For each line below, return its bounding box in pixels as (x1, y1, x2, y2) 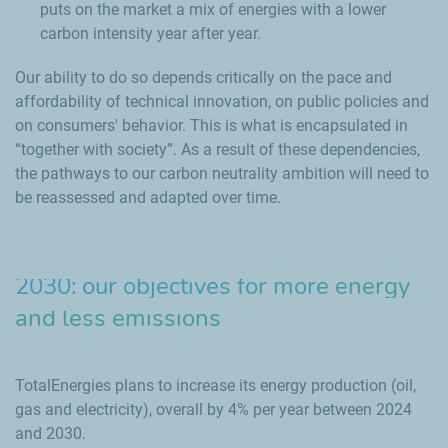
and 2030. (15, 424, 86, 443)
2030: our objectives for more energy (15, 270, 410, 302)
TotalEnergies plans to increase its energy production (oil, (15, 376, 416, 395)
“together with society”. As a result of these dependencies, (15, 140, 420, 159)
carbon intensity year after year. (40, 24, 261, 43)
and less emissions (15, 302, 221, 334)
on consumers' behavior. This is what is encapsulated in (15, 116, 408, 135)
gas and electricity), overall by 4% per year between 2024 (15, 400, 412, 419)
